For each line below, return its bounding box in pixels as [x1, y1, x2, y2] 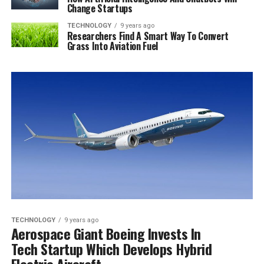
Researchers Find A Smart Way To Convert [67, 29, 229, 44]
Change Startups [67, 1, 133, 16]
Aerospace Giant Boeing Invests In [11, 222, 201, 244]
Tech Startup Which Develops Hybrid [11, 237, 212, 259]
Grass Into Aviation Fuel [67, 39, 158, 54]
